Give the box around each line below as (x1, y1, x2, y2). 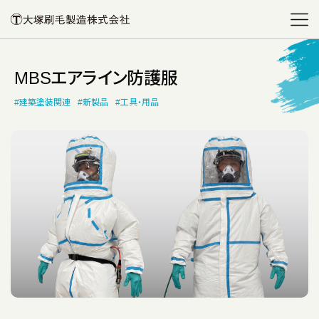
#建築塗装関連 (14, 98, 70, 108)
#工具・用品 (115, 98, 159, 108)
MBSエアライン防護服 (14, 68, 178, 88)
